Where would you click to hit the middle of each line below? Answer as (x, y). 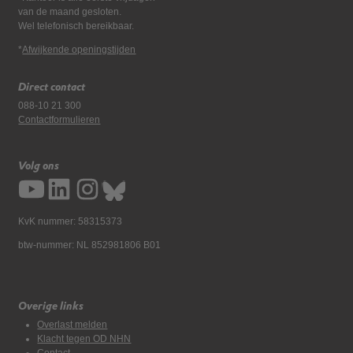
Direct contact (52, 87)
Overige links (51, 306)
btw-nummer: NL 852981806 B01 (90, 245)
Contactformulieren (59, 120)
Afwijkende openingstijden (79, 50)
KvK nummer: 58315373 (71, 221)
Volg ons (39, 165)
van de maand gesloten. (70, 12)
